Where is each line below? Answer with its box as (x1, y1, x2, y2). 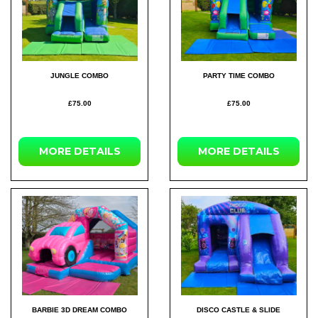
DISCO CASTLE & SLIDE (197, 306, 280, 314)
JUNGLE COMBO (50, 72, 109, 79)
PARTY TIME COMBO (202, 72, 275, 79)
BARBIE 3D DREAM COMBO (32, 306, 127, 314)
